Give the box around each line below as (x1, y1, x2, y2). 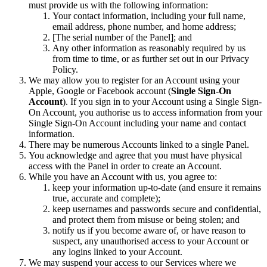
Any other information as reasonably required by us (52, 42, 246, 53)
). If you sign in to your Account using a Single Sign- (63, 96, 262, 107)
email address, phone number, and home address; (52, 21, 236, 32)
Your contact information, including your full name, (52, 10, 246, 21)
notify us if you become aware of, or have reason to (52, 225, 246, 235)
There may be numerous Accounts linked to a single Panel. (29, 139, 249, 150)
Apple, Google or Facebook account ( (29, 85, 171, 96)
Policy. (52, 64, 78, 74)
